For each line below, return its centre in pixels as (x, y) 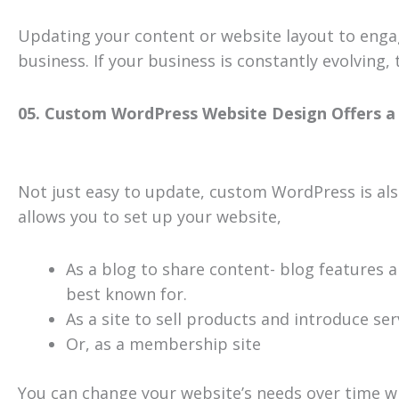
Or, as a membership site (163, 344)
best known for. (126, 294)
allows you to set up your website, (150, 216)
